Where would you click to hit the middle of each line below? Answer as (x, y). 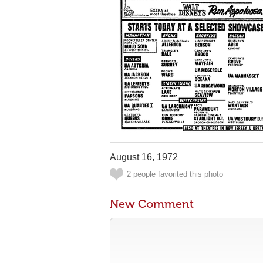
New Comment (152, 204)
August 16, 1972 (144, 157)
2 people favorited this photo (175, 174)
